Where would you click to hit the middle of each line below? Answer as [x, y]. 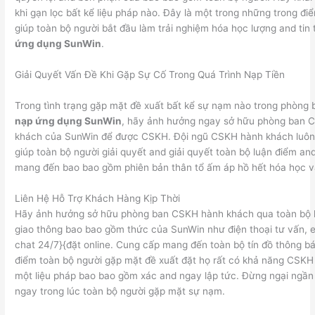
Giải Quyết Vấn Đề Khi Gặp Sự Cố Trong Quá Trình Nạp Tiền [150, 74]
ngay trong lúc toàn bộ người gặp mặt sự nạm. [120, 291]
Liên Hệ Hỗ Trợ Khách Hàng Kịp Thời [98, 199]
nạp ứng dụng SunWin [69, 121]
